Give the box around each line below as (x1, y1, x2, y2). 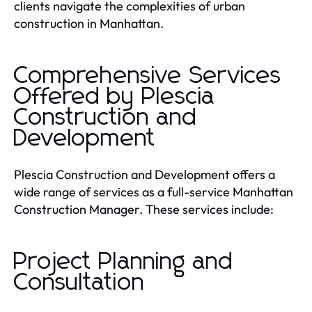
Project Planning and (14, 250, 233, 274)
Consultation (14, 271, 145, 295)
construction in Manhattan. (14, 15, 164, 32)
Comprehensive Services (14, 64, 282, 88)
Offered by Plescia (14, 85, 215, 109)
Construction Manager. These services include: (14, 201, 274, 218)
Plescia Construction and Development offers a (14, 166, 275, 183)
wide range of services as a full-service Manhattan (14, 184, 293, 201)
